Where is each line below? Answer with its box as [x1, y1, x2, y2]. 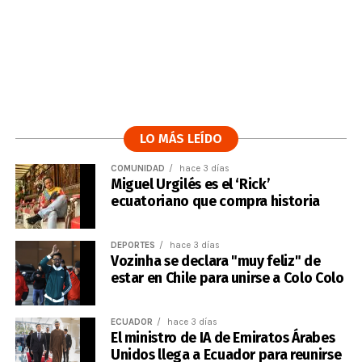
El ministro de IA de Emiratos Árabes [110, 330, 335, 347]
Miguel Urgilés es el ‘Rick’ [110, 176, 271, 193]
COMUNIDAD [110, 163, 165, 174]
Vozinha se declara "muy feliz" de [110, 253, 321, 270]
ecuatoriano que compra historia [110, 193, 320, 210]
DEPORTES [110, 240, 155, 250]
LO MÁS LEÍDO [139, 131, 222, 146]
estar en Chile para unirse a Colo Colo [110, 270, 344, 287]
